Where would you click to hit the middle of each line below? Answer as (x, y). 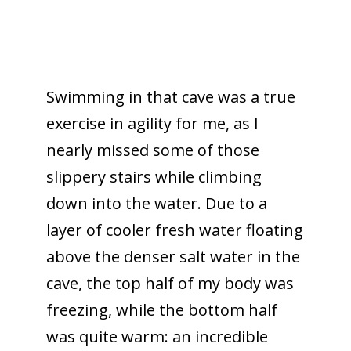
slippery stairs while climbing (154, 176)
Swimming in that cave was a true (170, 96)
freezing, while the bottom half (161, 309)
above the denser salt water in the (173, 256)
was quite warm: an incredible (157, 336)
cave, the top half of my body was (170, 283)
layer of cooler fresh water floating (174, 230)
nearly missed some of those (152, 150)
